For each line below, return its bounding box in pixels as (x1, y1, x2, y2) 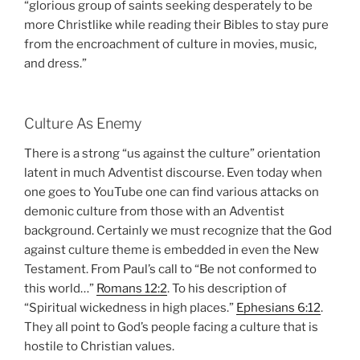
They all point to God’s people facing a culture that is (24, 320, 318, 335)
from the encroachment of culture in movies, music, (24, 37, 317, 52)
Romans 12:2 (96, 281, 167, 297)
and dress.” (24, 56, 87, 72)
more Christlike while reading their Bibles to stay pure (24, 18, 329, 33)
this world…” (24, 281, 96, 297)
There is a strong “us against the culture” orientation (24, 146, 321, 162)
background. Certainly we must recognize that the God (24, 223, 332, 239)
